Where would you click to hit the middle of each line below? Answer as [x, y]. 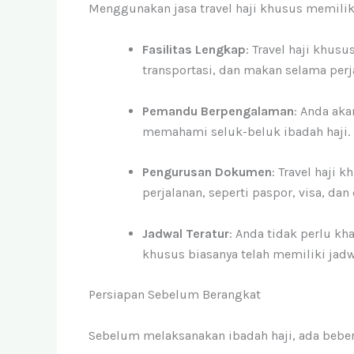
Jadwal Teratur [186, 233]
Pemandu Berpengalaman [218, 111]
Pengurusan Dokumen [207, 172]
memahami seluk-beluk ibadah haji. [246, 131]
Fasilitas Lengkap [194, 49]
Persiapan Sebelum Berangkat [175, 295]
